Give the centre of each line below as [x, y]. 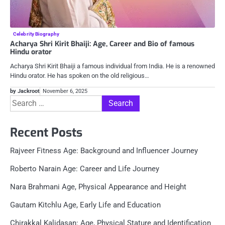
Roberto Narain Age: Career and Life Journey [85, 169]
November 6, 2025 [65, 91]
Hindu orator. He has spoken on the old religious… [80, 76]
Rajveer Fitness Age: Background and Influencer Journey [104, 151]
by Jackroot [25, 91]
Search [22, 101]
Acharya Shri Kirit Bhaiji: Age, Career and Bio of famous [102, 44]
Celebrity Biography [36, 34]
